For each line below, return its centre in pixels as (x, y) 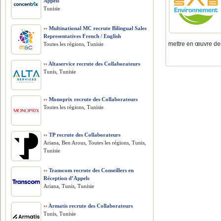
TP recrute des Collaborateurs (84, 135)
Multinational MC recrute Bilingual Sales (97, 28)
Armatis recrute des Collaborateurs (90, 206)
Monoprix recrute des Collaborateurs (93, 99)
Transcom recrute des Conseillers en (91, 170)
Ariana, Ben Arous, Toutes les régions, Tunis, (95, 143)
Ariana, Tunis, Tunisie (69, 186)
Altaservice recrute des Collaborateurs (94, 64)
